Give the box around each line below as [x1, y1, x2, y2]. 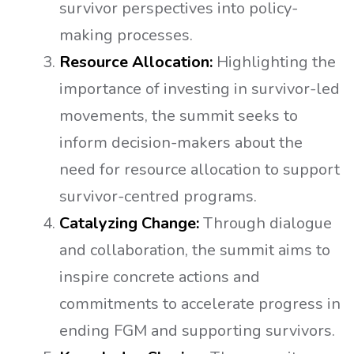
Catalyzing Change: [59, 213, 199, 235]
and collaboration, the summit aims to [59, 239, 330, 262]
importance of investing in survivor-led [59, 78, 340, 100]
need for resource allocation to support [59, 159, 340, 181]
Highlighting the [213, 51, 336, 73]
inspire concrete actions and [59, 266, 260, 288]
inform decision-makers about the [59, 132, 303, 154]
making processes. [59, 24, 193, 47]
